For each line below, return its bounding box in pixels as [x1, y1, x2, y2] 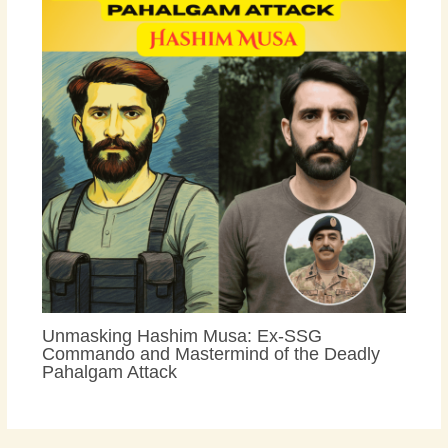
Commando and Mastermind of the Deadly [41, 342, 380, 364]
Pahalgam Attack [41, 360, 177, 382]
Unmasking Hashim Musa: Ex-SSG [41, 324, 322, 346]
